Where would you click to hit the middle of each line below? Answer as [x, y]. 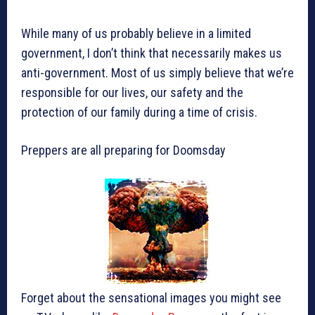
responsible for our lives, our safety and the [132, 93]
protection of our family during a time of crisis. [139, 112]
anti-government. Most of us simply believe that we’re [157, 73]
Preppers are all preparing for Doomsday [123, 150]
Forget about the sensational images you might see [151, 298]
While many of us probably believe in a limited [136, 34]
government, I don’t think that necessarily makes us [152, 53]
